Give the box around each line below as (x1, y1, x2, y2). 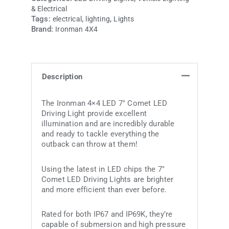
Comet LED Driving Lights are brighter (41, 174, 174, 184)
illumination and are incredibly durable (41, 119, 175, 129)
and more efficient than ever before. (41, 185, 167, 194)
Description (41, 72, 83, 82)
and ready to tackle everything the (41, 129, 159, 139)
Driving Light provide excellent (41, 109, 147, 119)
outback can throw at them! (41, 140, 138, 149)
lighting (85, 15, 110, 24)
